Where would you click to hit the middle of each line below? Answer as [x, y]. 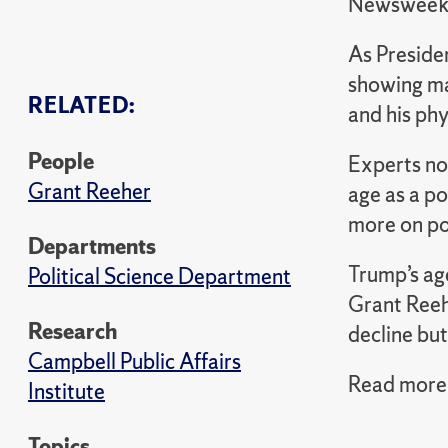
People [61, 161]
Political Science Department [159, 276]
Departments [92, 246]
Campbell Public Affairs [134, 361]
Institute [66, 391]
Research [72, 331]
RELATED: [82, 105]
